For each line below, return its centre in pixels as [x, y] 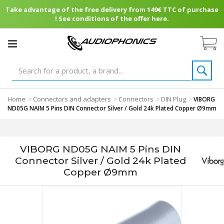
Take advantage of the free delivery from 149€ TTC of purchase [112, 9]
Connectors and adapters [72, 99]
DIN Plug [173, 99]
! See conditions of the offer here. [112, 18]
